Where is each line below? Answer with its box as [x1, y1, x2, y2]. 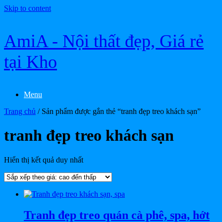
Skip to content [4, 4, 51, 12]
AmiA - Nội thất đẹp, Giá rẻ [4, 31, 204, 51]
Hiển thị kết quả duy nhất [4, 155, 83, 164]
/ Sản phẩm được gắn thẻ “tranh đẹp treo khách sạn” [36, 107, 201, 115]
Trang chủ [4, 107, 36, 115]
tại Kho [4, 52, 57, 72]
